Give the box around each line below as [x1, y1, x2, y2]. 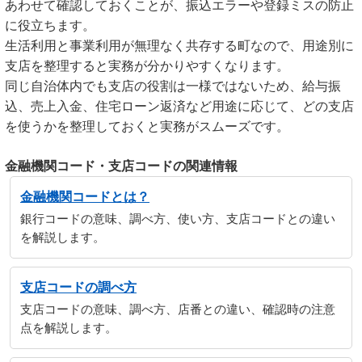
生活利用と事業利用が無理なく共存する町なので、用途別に [5, 39, 354, 53]
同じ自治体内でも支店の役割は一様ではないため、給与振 [5, 79, 341, 93]
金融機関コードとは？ [20, 190, 149, 204]
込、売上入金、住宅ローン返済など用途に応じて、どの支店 [5, 99, 354, 113]
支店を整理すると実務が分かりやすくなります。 [5, 59, 289, 73]
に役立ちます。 [5, 19, 95, 32]
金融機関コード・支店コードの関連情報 [5, 159, 238, 173]
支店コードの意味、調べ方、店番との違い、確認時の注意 [20, 303, 335, 316]
